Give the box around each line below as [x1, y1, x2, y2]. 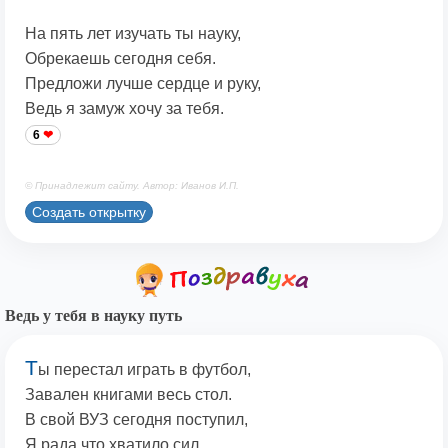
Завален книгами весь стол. [25, 386, 232, 404]
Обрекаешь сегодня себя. [25, 50, 216, 68]
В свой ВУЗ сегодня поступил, [25, 411, 248, 429]
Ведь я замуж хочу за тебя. [25, 100, 224, 118]
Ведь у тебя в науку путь [5, 307, 182, 325]
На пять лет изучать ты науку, [25, 25, 241, 43]
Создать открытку [32, 203, 146, 220]
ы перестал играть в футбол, [38, 361, 251, 379]
